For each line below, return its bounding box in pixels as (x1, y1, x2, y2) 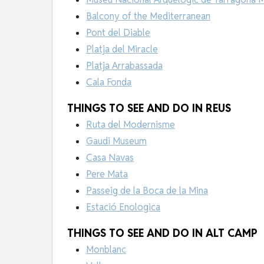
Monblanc (86, 243, 126, 256)
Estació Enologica (86, 200, 160, 213)
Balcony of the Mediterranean (86, 9, 210, 22)
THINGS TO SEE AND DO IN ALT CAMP (67, 226, 258, 240)
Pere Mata (86, 167, 128, 180)
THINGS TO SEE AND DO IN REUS (67, 101, 231, 115)
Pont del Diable (86, 26, 150, 39)
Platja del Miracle (86, 42, 158, 55)
